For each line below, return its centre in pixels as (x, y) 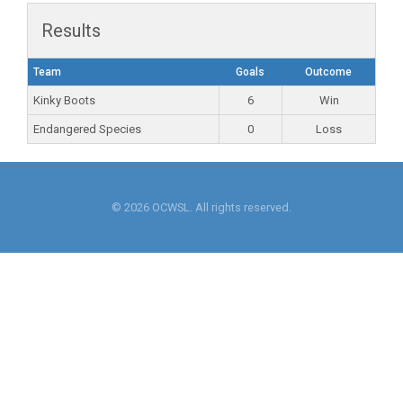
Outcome (328, 72)
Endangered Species (87, 129)
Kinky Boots (64, 100)
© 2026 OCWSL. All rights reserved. (201, 207)
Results (71, 31)
